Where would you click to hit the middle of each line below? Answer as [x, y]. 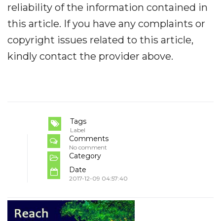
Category [85, 156]
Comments [89, 138]
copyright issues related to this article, [100, 40]
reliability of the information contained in [108, 7]
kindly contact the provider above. [90, 56]
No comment [88, 147]
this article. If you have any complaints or [106, 23]
